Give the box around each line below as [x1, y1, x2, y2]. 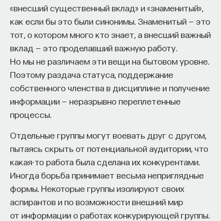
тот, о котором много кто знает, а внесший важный [10, 29, 211, 39]
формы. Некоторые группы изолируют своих [10, 183, 184, 193]
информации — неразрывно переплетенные [10, 96, 181, 106]
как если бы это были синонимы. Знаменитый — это [10, 16, 210, 26]
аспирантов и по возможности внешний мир [10, 196, 183, 207]
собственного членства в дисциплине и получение [10, 82, 210, 93]
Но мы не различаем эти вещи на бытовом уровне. [10, 56, 209, 66]
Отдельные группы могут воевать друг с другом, [10, 130, 206, 140]
